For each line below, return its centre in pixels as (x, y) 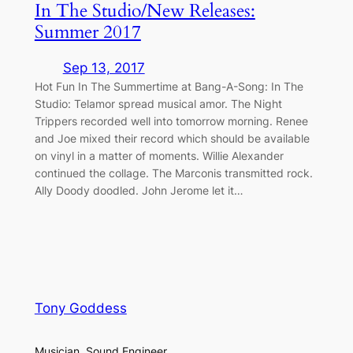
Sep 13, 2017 (104, 68)
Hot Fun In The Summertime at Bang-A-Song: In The (169, 87)
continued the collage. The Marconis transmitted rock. (173, 173)
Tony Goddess (80, 308)
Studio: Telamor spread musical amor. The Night (158, 104)
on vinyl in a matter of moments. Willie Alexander (159, 156)
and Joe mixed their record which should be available (172, 139)
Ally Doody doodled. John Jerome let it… (139, 191)
